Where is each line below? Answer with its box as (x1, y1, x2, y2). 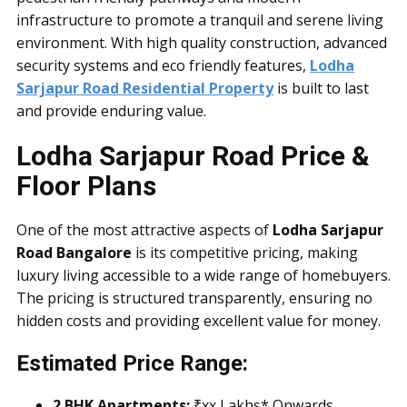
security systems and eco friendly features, (16, 55, 310, 75)
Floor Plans (16, 170, 156, 202)
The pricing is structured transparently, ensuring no (16, 288, 372, 308)
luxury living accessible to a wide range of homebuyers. (16, 265, 391, 285)
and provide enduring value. (16, 101, 206, 121)
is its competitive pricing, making (132, 243, 358, 263)
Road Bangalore (16, 243, 132, 263)
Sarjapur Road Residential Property (16, 78, 273, 98)
